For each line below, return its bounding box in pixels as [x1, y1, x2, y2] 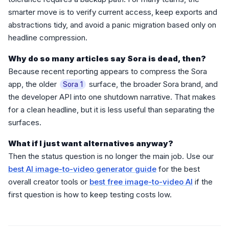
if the [193, 177, 213, 187]
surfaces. [8, 118, 41, 128]
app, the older [8, 79, 59, 89]
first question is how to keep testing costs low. [8, 190, 172, 200]
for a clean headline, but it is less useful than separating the [8, 105, 215, 115]
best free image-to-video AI [89, 177, 193, 187]
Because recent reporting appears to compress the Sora [8, 66, 207, 77]
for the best [156, 164, 200, 174]
